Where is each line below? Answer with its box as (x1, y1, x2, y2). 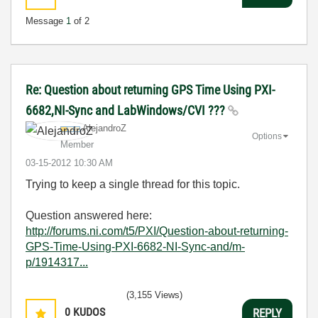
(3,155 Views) (126, 290, 182, 300)
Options (252, 131, 282, 141)
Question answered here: (26, 209, 152, 221)
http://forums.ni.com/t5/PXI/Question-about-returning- (26, 225, 288, 237)
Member (60, 139, 94, 150)
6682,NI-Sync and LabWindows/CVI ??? (26, 103, 228, 118)
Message (26, 16, 66, 26)
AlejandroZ (82, 123, 126, 133)
